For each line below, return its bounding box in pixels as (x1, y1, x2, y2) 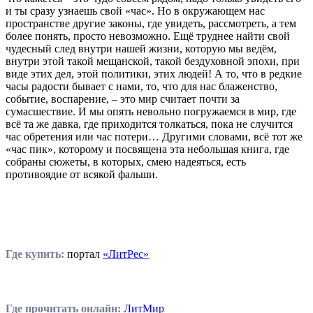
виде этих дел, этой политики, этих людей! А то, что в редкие (6, 67, 302, 80)
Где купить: (6, 247, 64, 260)
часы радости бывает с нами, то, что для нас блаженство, (6, 80, 277, 92)
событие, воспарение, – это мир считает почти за (6, 92, 240, 105)
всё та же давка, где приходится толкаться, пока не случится (6, 117, 293, 130)
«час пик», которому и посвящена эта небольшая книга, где (6, 143, 289, 155)
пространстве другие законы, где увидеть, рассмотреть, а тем (6, 17, 296, 29)
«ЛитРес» (103, 247, 149, 260)
